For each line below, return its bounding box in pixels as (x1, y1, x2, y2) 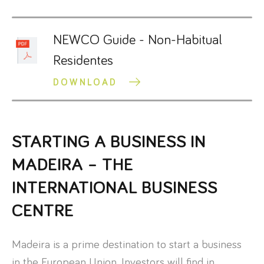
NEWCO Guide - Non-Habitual (53, 32, 222, 47)
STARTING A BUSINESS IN (12, 133, 206, 151)
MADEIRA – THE (12, 156, 133, 174)
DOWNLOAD (53, 77, 118, 87)
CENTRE (12, 202, 74, 220)
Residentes (53, 53, 113, 68)
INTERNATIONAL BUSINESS (12, 179, 217, 197)
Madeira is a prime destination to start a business (12, 239, 242, 250)
